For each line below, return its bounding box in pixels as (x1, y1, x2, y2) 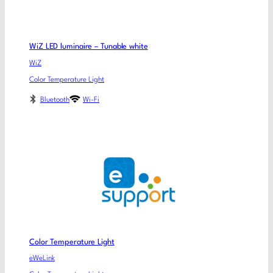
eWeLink (29, 255, 55, 263)
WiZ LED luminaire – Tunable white (29, 43, 148, 51)
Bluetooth (40, 96, 69, 104)
